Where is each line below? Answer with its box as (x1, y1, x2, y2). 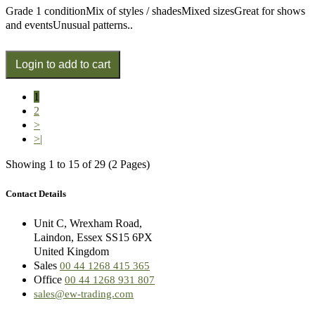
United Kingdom (34, 245, 109, 257)
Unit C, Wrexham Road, (34, 217, 142, 229)
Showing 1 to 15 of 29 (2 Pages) (6, 157, 150, 170)
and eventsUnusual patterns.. (6, 18, 133, 31)
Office (34, 273, 65, 285)
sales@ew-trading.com (34, 288, 134, 300)
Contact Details (6, 188, 66, 199)
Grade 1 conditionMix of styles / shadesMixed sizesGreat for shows (6, 4, 305, 17)
